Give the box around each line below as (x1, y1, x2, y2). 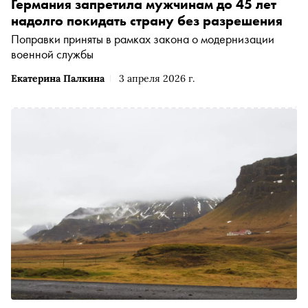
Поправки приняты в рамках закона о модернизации (11, 31, 274, 47)
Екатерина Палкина (11, 72, 104, 85)
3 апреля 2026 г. (119, 72, 195, 85)
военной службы (11, 46, 93, 63)
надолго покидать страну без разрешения (11, 12, 283, 30)
